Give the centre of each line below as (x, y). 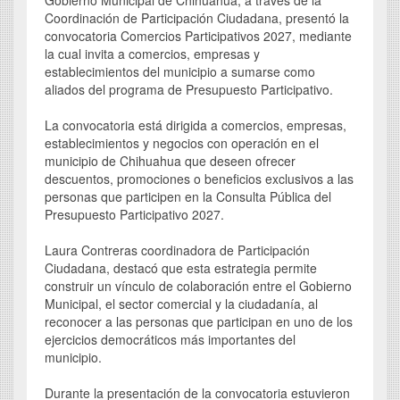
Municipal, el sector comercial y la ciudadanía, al (181, 304)
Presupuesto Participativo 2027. (134, 215)
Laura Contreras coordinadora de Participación (177, 250)
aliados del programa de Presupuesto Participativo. (189, 90)
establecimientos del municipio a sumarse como (180, 72)
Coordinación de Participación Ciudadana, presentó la (197, 18)
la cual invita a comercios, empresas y (152, 54)
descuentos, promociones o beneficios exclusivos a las (199, 179)
